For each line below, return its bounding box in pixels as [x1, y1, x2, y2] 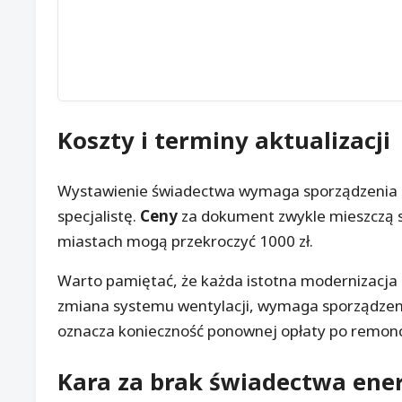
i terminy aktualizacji [135, 124, 390, 155]
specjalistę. [57, 205, 140, 226]
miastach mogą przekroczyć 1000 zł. [57, 230, 313, 251]
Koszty [57, 124, 135, 155]
